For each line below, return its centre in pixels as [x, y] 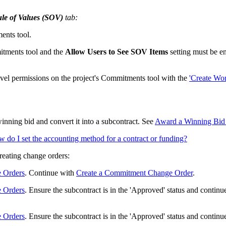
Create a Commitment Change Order [134, 173]
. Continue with [50, 173]
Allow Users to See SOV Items [117, 52]
